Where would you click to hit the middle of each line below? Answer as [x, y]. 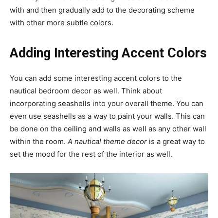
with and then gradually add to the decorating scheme [102, 10]
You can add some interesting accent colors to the [96, 78]
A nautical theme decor [107, 142]
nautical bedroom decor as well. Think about [86, 91]
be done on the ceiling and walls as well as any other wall [108, 129]
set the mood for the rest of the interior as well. [91, 154]
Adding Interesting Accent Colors [108, 53]
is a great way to [176, 142]
